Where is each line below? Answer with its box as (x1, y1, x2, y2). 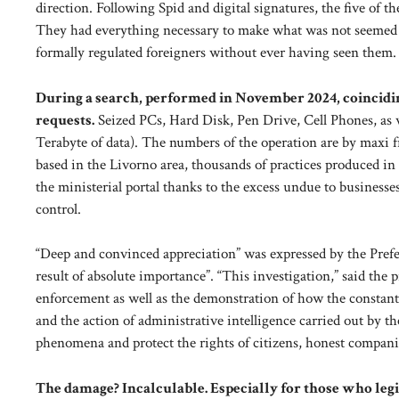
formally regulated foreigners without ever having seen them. (36, 43, 396, 63)
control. (36, 199, 81, 219)
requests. (36, 110, 94, 130)
